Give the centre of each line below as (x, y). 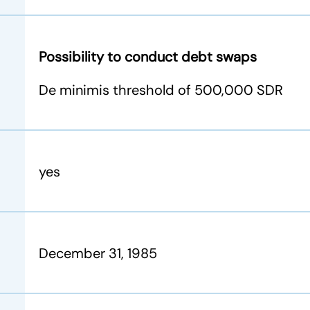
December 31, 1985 (98, 253)
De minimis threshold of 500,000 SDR (161, 90)
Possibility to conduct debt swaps (148, 57)
